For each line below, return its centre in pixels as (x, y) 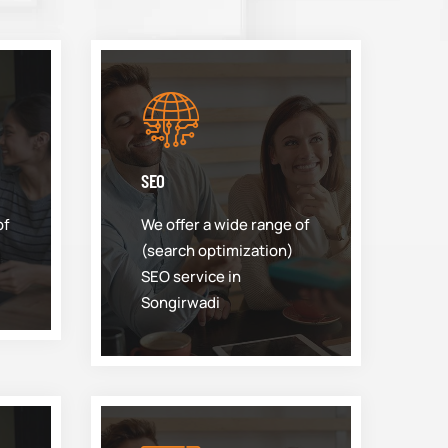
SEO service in (191, 276)
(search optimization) (217, 250)
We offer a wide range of (225, 224)
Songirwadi (180, 302)
